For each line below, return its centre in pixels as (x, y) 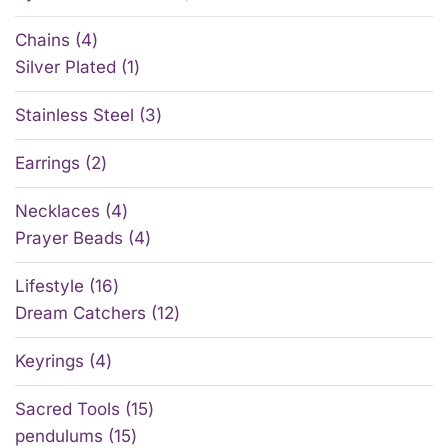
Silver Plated (65, 67)
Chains (42, 40)
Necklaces (57, 211)
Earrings (47, 163)
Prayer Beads (69, 238)
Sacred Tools (67, 409)
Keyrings (49, 361)
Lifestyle (49, 286)
